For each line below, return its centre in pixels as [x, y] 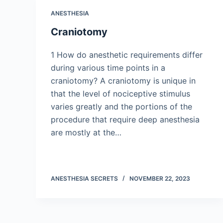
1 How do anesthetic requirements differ [127, 55]
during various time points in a [108, 68]
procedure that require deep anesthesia [125, 119]
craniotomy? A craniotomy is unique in [123, 81]
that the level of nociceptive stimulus [120, 94]
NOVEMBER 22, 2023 [160, 178]
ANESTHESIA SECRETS [84, 178]
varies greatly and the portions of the [121, 107]
